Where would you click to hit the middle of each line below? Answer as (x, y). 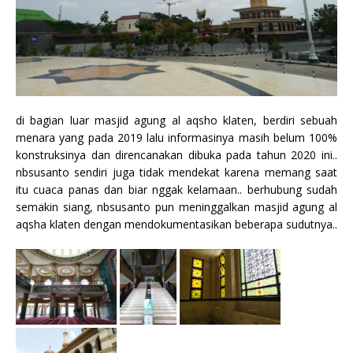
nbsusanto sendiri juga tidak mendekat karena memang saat (176, 172)
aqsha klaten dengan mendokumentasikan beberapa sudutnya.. (176, 224)
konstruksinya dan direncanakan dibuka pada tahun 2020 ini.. (176, 154)
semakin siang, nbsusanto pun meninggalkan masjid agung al (176, 206)
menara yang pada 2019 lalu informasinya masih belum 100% (176, 137)
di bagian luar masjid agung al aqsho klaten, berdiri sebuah (176, 120)
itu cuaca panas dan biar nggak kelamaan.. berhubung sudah (176, 189)
